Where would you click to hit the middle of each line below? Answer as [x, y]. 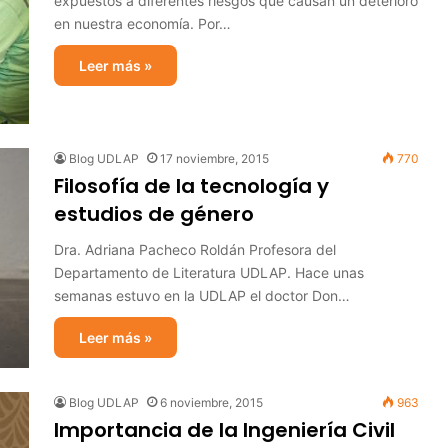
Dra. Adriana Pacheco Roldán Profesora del [195, 249]
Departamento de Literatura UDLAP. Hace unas [209, 272]
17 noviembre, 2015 [214, 158]
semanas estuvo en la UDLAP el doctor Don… [202, 295]
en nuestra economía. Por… [142, 23]
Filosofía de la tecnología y [191, 186]
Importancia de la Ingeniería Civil [224, 430]
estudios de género [154, 214]
